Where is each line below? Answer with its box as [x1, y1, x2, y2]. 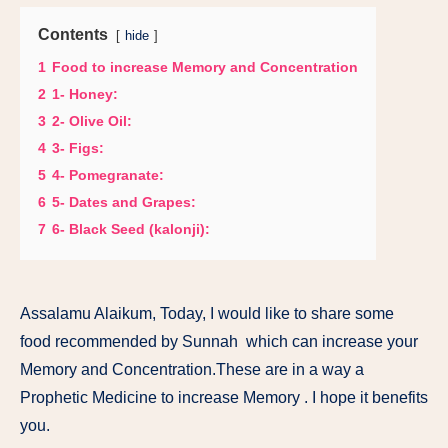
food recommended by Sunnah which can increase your [20, 333, 418, 351]
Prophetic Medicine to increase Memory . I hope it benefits [20, 389, 428, 407]
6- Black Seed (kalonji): [52, 221, 210, 238]
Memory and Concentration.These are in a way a [20, 361, 364, 379]
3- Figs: [52, 140, 104, 157]
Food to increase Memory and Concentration [52, 59, 358, 76]
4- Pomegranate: [52, 167, 164, 184]
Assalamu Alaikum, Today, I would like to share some [20, 305, 394, 323]
